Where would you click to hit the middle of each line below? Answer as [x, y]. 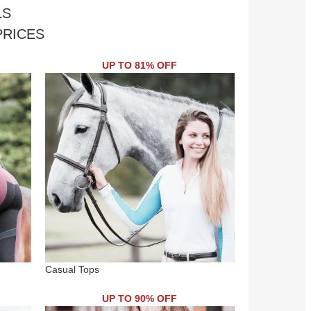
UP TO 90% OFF [140, 298]
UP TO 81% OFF [140, 65]
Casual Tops [72, 269]
